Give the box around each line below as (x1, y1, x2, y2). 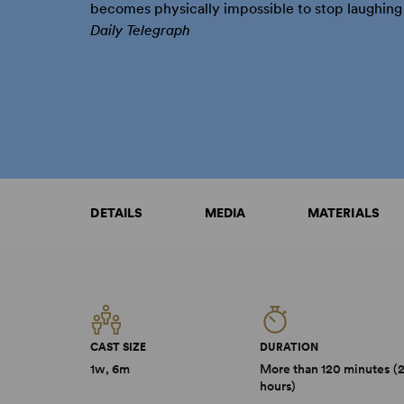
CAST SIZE (90, 341, 147, 353)
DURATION (260, 341, 319, 353)
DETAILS (90, 206, 143, 220)
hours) (260, 379, 297, 393)
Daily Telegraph (90, 22, 191, 39)
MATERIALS (307, 206, 381, 220)
